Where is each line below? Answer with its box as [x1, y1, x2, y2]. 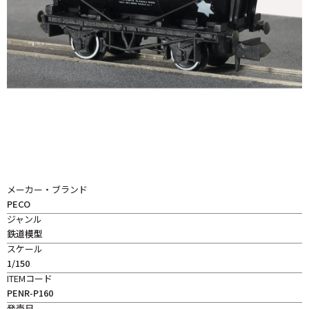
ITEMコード [7, 272, 52, 285]
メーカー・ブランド [7, 183, 88, 196]
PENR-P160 [7, 286, 53, 299]
